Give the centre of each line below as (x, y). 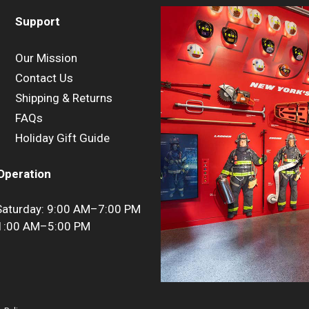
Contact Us (44, 78)
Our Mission (47, 58)
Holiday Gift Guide (63, 138)
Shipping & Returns (64, 98)
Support (38, 22)
